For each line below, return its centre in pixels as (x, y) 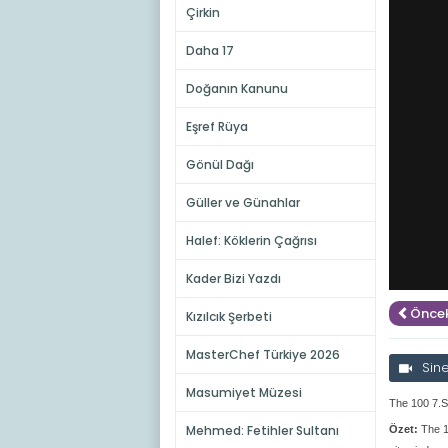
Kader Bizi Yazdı (233, 278)
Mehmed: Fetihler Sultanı (262, 430)
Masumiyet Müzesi (243, 392)
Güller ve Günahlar (242, 202)
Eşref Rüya (216, 126)
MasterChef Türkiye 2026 (262, 354)
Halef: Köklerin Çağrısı (251, 240)
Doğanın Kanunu (236, 88)
